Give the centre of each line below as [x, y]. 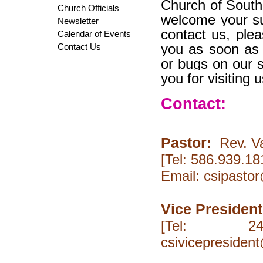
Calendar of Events [95, 34]
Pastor [184, 143]
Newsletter [78, 21]
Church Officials [89, 8]
